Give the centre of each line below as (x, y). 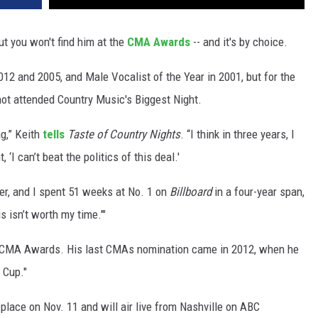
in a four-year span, (258, 192)
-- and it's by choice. (239, 42)
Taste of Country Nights (124, 135)
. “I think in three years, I (237, 135)
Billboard (191, 192)
